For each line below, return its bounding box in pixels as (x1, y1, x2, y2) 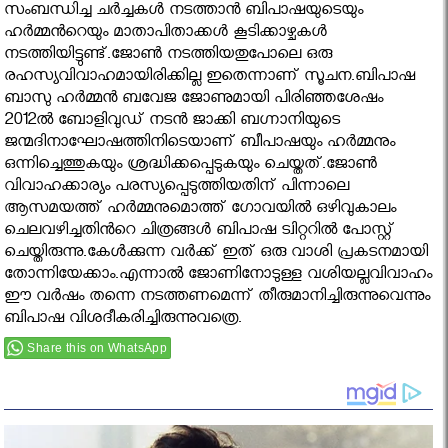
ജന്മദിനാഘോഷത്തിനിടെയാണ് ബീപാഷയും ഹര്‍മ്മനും (4, 133, 396, 157)
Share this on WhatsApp (27, 341, 168, 356)
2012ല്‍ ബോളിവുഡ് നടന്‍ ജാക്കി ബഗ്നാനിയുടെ (4, 111, 341, 135)
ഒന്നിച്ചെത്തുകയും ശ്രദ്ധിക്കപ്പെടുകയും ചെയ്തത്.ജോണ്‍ (4, 155, 378, 179)
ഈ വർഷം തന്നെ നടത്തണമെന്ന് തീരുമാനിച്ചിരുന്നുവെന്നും (4, 287, 431, 311)
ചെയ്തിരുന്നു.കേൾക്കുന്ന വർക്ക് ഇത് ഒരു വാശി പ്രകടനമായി (4, 243, 429, 267)
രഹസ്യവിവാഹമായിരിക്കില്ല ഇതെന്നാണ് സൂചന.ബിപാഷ (4, 67, 416, 91)
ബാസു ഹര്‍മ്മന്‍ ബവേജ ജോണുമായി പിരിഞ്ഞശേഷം (4, 89, 384, 113)
